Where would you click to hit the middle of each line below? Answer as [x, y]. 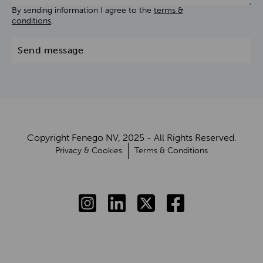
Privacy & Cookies [89, 150]
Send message [50, 50]
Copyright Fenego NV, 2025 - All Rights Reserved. [131, 137]
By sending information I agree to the [83, 10]
